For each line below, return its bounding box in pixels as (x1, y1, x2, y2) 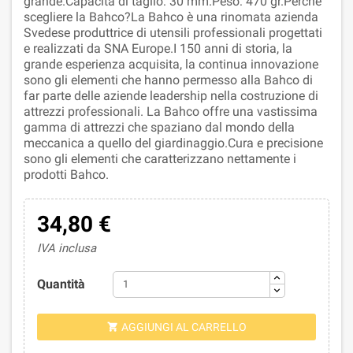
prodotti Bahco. (24, 166, 109, 182)
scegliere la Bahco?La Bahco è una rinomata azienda (24, 9, 318, 24)
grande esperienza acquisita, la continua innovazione (24, 56, 318, 72)
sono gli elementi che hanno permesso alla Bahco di (24, 72, 313, 87)
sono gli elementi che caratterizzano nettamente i (24, 150, 296, 166)
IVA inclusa (36, 240, 96, 255)
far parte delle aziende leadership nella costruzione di (24, 87, 318, 103)
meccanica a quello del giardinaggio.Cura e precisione (24, 135, 323, 150)
